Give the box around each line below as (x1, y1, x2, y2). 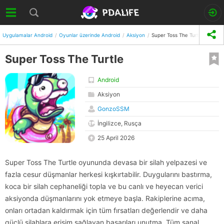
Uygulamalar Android (2, 31, 52, 38)
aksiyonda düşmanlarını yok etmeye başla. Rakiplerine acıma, (5, 194, 205, 202)
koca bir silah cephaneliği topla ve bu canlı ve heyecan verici (5, 182, 203, 190)
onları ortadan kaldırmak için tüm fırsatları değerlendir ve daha (5, 206, 207, 214)
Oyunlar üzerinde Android (59, 31, 120, 38)
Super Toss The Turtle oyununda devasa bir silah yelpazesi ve (5, 158, 207, 166)
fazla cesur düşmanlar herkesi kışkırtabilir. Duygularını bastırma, (5, 170, 212, 178)
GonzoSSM (97, 105, 129, 112)
